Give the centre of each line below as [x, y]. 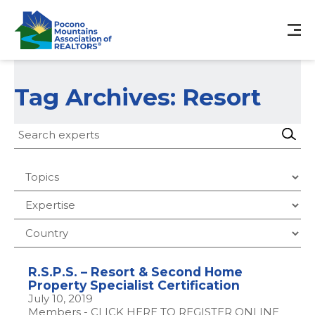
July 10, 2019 [60, 298]
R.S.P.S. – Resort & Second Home [135, 272]
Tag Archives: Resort [137, 97]
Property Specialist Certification [134, 285]
